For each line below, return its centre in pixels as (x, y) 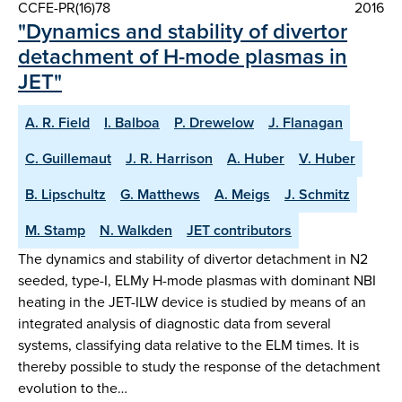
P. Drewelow (214, 122)
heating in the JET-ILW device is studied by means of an (192, 301)
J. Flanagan (306, 122)
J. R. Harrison (169, 158)
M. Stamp (55, 230)
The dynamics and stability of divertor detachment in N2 (193, 258)
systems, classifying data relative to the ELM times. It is (188, 345)
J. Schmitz (317, 194)
